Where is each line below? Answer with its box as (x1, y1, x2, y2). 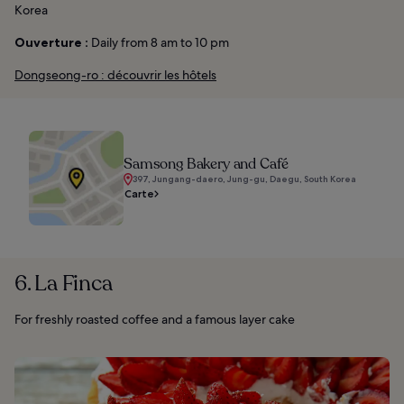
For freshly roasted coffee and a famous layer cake (14, 311, 295, 328)
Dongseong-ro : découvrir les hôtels (14, 67, 216, 84)
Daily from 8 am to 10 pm (88, 34, 229, 51)
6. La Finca (14, 269, 113, 299)
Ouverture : (14, 34, 88, 51)
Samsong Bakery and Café (124, 154, 289, 175)
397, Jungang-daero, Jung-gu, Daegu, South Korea (133, 173, 356, 186)
